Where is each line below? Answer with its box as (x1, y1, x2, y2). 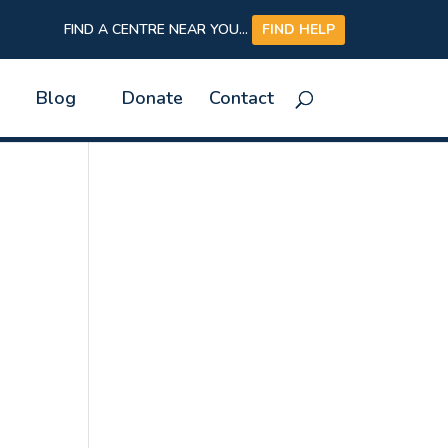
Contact (208, 86, 274, 111)
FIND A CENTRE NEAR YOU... (63, 20, 252, 40)
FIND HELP (261, 20, 335, 40)
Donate (121, 86, 183, 111)
